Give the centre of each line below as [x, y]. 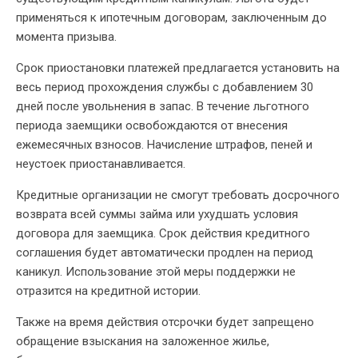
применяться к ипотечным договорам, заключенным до [171, 17]
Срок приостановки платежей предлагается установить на [178, 68]
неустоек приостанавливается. [101, 163]
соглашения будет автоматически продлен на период [165, 252]
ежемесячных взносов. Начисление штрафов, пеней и [164, 144]
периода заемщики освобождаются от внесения [152, 125]
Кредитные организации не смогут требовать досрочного [178, 195]
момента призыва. [66, 36]
